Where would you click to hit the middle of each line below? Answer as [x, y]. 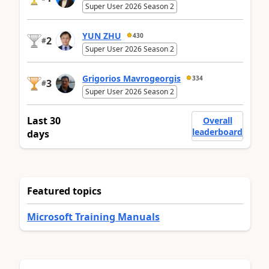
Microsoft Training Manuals [93, 217]
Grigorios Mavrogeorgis [131, 78]
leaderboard [217, 132]
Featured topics [64, 191]
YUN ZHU [102, 35]
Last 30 [44, 121]
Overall [217, 121]
